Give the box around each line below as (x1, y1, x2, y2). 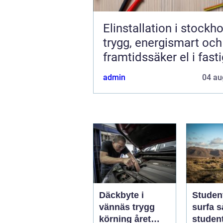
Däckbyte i (99, 190, 144, 200)
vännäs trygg (99, 202, 132, 212)
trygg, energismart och (103, 35, 222, 50)
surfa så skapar (192, 202, 217, 212)
